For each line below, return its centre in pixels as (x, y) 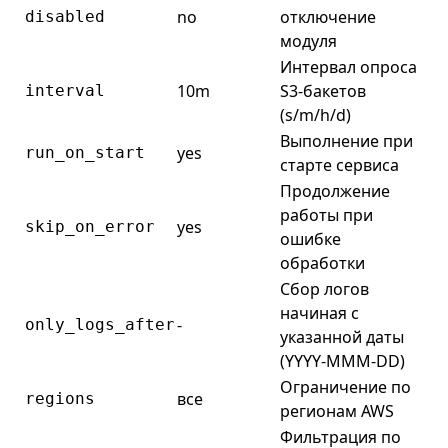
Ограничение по (345, 387)
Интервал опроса (348, 67)
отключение (328, 17)
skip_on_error (90, 226)
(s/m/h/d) (315, 115)
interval (65, 90)
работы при (326, 215)
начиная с (319, 313)
